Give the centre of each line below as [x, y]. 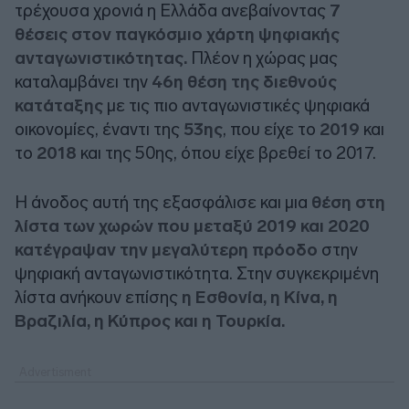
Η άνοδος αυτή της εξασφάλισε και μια [163, 202]
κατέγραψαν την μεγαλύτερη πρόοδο [166, 249]
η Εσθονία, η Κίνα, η [260, 297]
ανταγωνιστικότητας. [101, 58]
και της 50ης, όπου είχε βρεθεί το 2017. [228, 152]
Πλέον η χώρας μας [262, 58]
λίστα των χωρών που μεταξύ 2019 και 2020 [192, 225]
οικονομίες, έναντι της [97, 129]
